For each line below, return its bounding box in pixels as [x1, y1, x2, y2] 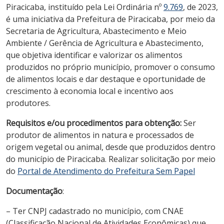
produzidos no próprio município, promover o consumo [6, 61, 215, 72]
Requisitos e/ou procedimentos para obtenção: [6, 117, 181, 128]
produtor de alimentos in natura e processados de [6, 129, 194, 140]
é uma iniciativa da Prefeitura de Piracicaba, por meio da [6, 13, 215, 24]
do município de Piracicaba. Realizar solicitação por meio [6, 153, 215, 164]
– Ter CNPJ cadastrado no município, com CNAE [6, 205, 183, 216]
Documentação [6, 185, 62, 196]
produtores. [6, 97, 50, 108]
